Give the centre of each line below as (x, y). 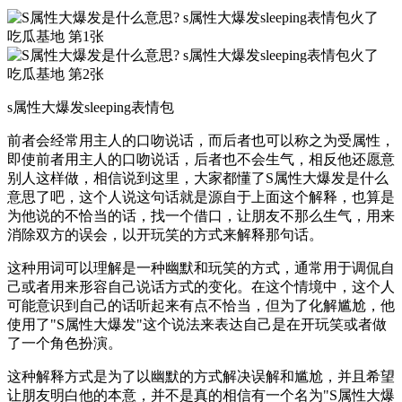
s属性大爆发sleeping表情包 (91, 107)
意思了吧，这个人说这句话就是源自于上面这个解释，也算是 (201, 197)
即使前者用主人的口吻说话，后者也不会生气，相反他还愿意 (201, 159)
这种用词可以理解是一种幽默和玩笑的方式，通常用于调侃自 (201, 267)
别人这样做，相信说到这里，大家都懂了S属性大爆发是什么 (198, 178)
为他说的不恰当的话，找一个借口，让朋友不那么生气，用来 (201, 215)
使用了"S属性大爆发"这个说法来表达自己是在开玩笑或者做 (197, 324)
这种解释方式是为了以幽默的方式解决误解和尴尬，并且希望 (201, 376)
